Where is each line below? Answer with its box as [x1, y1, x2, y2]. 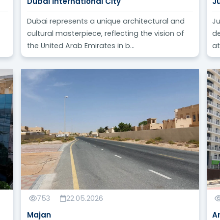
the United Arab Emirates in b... [27, 41, 135, 51]
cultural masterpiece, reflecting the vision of [27, 28, 184, 39]
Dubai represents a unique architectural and [27, 16, 185, 27]
